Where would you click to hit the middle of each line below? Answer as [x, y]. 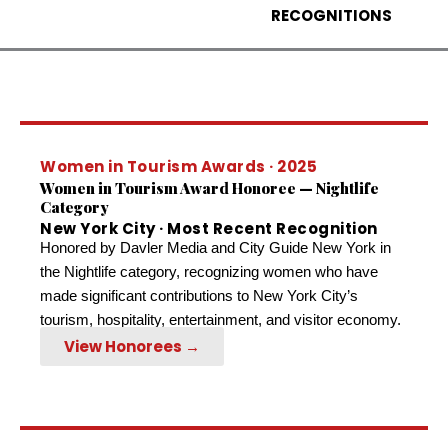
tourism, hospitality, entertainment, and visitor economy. [220, 320]
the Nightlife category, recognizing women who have [209, 272]
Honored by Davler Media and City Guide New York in [215, 248]
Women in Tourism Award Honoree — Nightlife [209, 188]
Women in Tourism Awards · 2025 [178, 167]
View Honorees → [132, 347]
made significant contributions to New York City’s [199, 296]
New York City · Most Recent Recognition [209, 229]
